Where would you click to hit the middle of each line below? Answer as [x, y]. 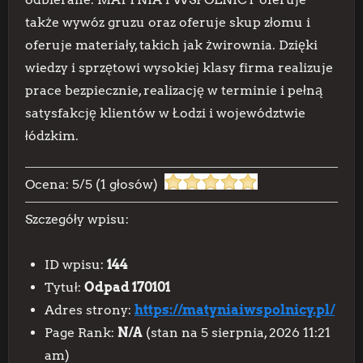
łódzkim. [52, 136]
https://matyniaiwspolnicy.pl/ [235, 310]
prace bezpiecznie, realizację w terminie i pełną [174, 90]
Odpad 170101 [127, 287]
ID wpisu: [76, 265]
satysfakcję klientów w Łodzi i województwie [165, 113]
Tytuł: [64, 287]
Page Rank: [81, 333]
